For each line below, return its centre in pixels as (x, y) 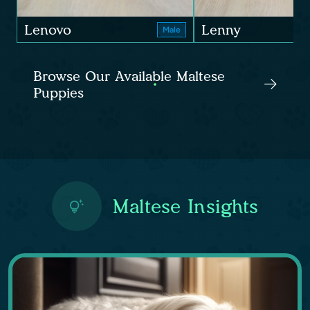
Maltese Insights (185, 207)
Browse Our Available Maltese (129, 76)
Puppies (58, 93)
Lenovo (48, 30)
